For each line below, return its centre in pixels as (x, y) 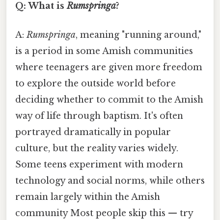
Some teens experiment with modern (99, 165)
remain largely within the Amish (88, 197)
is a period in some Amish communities (104, 51)
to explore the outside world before (96, 84)
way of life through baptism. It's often (99, 116)
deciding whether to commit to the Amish (109, 100)
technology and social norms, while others (110, 181)
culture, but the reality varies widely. (97, 149)
